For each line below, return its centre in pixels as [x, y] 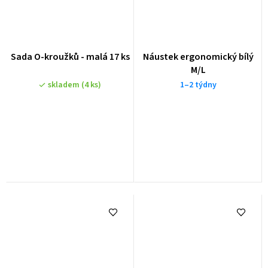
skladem [65, 85]
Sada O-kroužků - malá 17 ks [70, 57]
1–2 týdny [198, 85]
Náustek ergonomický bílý [198, 57]
